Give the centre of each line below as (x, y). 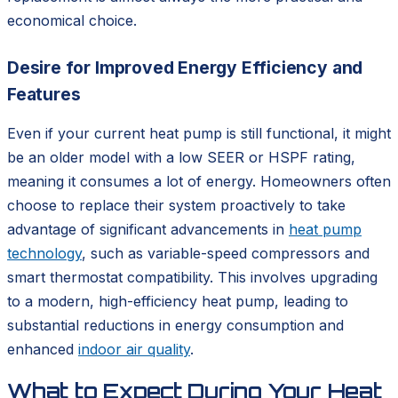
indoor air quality (134, 350)
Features (44, 95)
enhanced (43, 350)
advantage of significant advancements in (148, 230)
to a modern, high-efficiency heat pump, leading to (178, 302)
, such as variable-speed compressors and (226, 254)
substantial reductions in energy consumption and (175, 326)
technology (44, 254)
